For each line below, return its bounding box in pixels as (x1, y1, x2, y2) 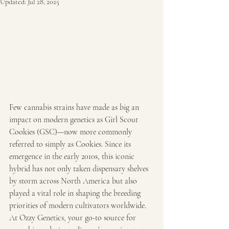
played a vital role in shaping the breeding (9, 188, 143, 198)
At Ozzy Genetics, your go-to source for (9, 212, 138, 223)
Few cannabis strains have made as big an (9, 102, 141, 112)
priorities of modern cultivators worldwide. (9, 200, 148, 211)
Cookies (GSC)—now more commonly (9, 126, 134, 137)
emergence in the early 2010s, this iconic (9, 151, 136, 162)
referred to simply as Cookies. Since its (9, 139, 133, 149)
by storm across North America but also (9, 175, 139, 186)
